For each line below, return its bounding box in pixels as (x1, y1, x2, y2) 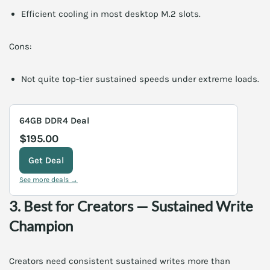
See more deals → (19, 175, 78, 184)
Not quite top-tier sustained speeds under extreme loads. (21, 74, 259, 84)
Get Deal (28, 155, 64, 166)
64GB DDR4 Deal (19, 115, 89, 126)
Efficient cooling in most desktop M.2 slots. (21, 8, 201, 19)
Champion (9, 217, 73, 234)
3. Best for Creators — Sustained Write (9, 197, 253, 215)
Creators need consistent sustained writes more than (9, 256, 230, 266)
